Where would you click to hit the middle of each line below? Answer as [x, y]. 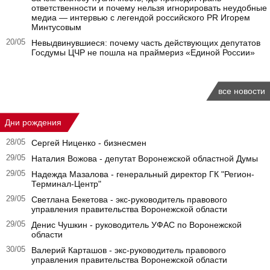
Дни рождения [33, 123]
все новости [242, 91]
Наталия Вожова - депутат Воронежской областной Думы [145, 159]
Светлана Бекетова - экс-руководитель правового [129, 200]
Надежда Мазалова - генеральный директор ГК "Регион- [143, 174]
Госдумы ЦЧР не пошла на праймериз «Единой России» [143, 53]
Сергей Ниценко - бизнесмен [89, 143]
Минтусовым [56, 27]
